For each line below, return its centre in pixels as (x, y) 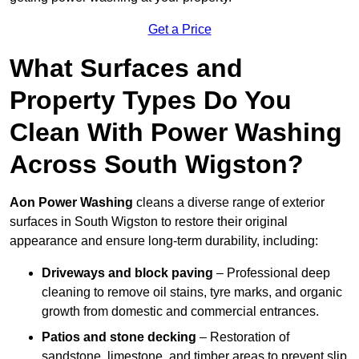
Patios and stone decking (119, 337)
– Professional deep (272, 273)
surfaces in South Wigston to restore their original (149, 222)
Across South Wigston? (157, 165)
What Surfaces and (126, 69)
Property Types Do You (151, 101)
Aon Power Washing (71, 203)
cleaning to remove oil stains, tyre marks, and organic (192, 292)
